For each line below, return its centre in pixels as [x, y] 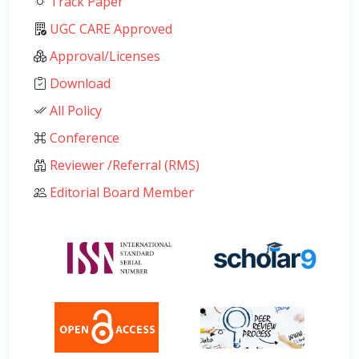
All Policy [74, 110]
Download [79, 83]
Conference [83, 137]
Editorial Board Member [120, 192]
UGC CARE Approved [109, 28]
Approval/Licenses [103, 56]
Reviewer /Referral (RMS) [123, 165]
